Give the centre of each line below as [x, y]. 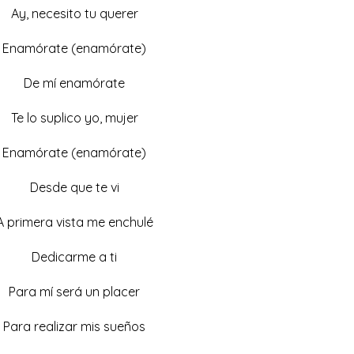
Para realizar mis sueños [74, 326]
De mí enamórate [74, 83]
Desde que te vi [74, 187]
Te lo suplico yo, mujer [74, 117]
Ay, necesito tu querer [74, 13]
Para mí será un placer [74, 291]
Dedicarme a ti [74, 256]
